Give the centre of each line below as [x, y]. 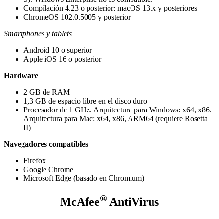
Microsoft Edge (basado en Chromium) [84, 178]
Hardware [21, 75]
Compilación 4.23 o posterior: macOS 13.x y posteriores [110, 8]
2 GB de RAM [47, 92]
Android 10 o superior [58, 50]
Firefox [35, 160]
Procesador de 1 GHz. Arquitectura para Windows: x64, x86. [118, 109]
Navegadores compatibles [46, 144]
